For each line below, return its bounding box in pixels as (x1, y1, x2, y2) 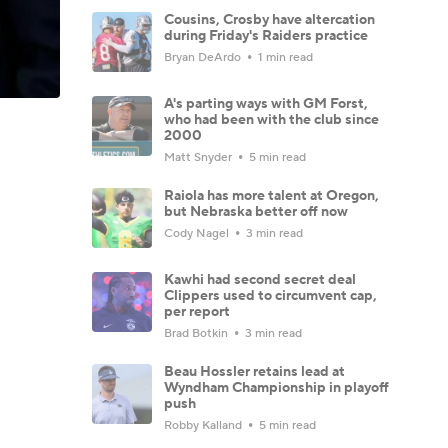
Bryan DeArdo (164, 49, 244, 65)
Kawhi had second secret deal (164, 270, 356, 289)
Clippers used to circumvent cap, (164, 286, 377, 305)
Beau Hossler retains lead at (164, 362, 345, 381)
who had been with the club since (164, 110, 379, 129)
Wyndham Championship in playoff (164, 378, 389, 397)
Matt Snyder (164, 149, 235, 165)
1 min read (255, 49, 313, 65)
